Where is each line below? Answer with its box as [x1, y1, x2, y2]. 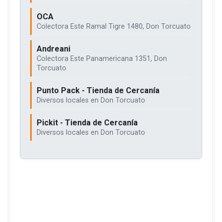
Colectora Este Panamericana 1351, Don [37, 55, 167, 63]
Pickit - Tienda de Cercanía [37, 118, 138, 127]
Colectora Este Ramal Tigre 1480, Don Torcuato [37, 22, 191, 31]
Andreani [37, 44, 70, 54]
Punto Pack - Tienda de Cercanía [37, 86, 160, 95]
